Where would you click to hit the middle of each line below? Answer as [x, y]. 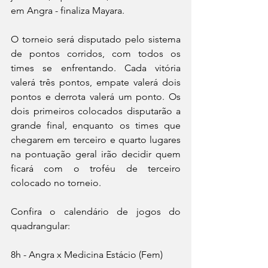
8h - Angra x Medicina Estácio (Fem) [87, 254]
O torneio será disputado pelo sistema [96, 39]
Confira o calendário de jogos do [96, 211]
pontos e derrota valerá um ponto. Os [96, 96]
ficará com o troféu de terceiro [96, 168]
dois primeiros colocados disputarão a [96, 111]
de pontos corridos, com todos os [96, 53]
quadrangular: [40, 226]
